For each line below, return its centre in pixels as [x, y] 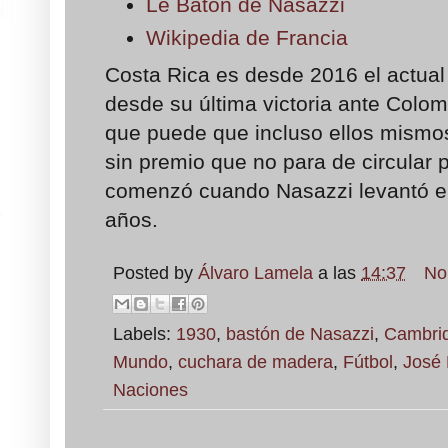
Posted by [155, 273]
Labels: [144, 333]
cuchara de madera [255, 361]
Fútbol [368, 361]
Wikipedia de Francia [247, 37]
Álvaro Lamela [255, 273]
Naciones [150, 389]
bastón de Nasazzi [300, 333]
